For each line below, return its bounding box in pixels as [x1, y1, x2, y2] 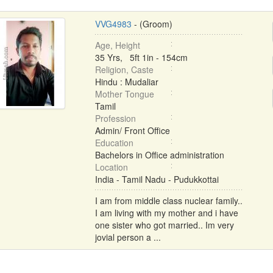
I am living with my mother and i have [94, 207, 238, 219]
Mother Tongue [94, 88, 154, 100]
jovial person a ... [94, 231, 161, 243]
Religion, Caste [94, 63, 154, 76]
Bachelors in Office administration [94, 149, 224, 161]
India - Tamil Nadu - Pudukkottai [94, 173, 219, 185]
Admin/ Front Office [94, 124, 170, 136]
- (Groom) [131, 18, 172, 30]
